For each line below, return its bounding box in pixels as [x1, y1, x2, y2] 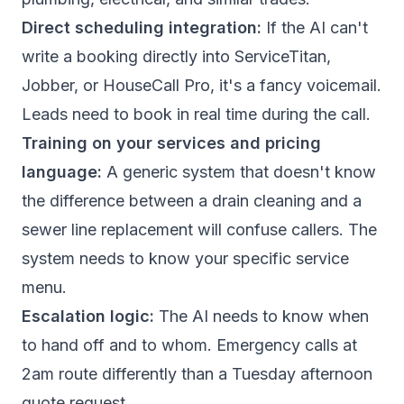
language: [22, 162, 102, 181]
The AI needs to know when [154, 307, 369, 326]
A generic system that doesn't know [102, 162, 376, 181]
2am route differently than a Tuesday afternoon [22, 364, 372, 383]
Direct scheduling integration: [22, 18, 262, 37]
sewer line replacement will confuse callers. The [22, 220, 377, 239]
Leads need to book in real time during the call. [22, 105, 371, 124]
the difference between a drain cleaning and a [22, 191, 362, 210]
